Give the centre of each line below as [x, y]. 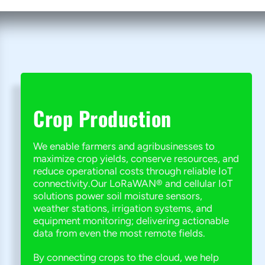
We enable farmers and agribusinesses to [124, 146]
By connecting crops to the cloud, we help [126, 257]
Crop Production [102, 118]
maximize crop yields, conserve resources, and [136, 159]
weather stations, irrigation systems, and [123, 208]
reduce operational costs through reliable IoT [133, 171]
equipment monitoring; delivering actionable [131, 221]
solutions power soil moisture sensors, [118, 196]
